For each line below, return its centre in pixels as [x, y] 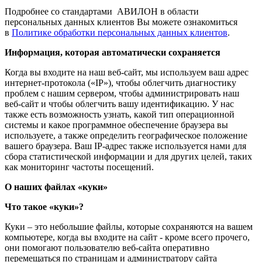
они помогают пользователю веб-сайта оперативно [107, 248]
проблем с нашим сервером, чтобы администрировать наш [122, 94]
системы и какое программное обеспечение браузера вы [116, 125]
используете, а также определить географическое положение [126, 136]
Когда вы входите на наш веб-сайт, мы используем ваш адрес [127, 73]
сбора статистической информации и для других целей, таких [128, 157]
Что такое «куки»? [44, 207]
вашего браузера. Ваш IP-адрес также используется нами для [125, 146]
